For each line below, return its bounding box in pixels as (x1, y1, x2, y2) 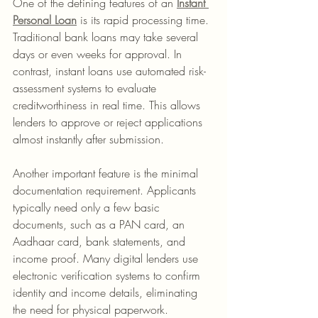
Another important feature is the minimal (13, 165, 202, 181)
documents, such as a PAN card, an (13, 216, 188, 232)
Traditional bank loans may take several (13, 29, 202, 45)
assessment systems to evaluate (13, 80, 160, 96)
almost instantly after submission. (13, 131, 164, 147)
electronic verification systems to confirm (13, 268, 204, 283)
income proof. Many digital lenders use (13, 251, 202, 266)
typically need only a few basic (13, 199, 163, 215)
